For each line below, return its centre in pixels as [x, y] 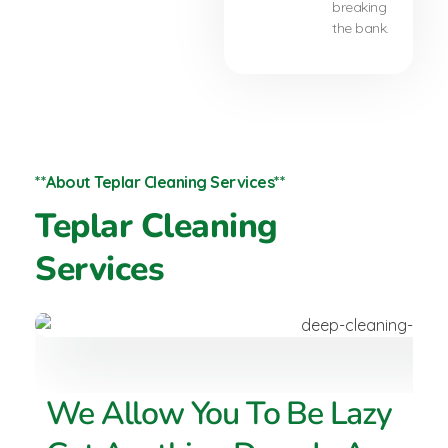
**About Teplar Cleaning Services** [160, 182]
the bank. [360, 28]
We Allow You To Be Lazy [219, 414]
